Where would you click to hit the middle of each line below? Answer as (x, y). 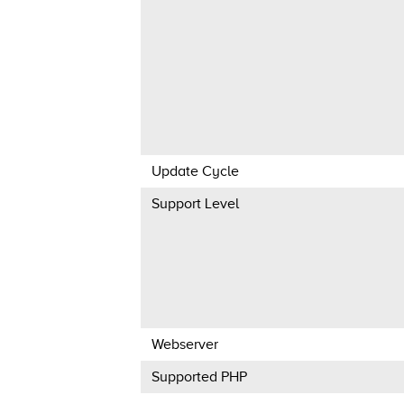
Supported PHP (199, 376)
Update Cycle (195, 171)
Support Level (195, 203)
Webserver (184, 344)
